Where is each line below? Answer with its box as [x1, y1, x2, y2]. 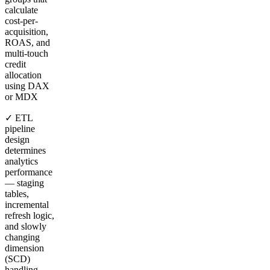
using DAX [5, 80, 49, 91]
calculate [5, 4, 38, 15]
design [5, 134, 30, 145]
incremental [5, 199, 49, 210]
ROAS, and [5, 37, 50, 48]
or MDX [5, 91, 38, 102]
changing [5, 231, 40, 242]
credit [5, 58, 26, 69]
